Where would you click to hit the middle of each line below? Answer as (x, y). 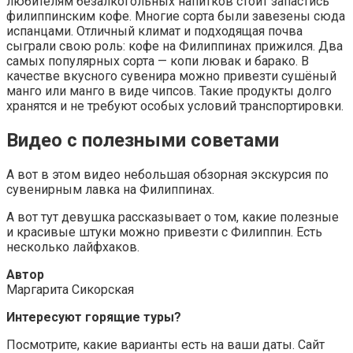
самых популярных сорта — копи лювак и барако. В (158, 61)
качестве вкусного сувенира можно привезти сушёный (171, 76)
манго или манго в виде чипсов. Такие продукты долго (169, 91)
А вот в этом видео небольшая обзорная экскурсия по (167, 174)
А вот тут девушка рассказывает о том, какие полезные (173, 217)
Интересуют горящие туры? (94, 317)
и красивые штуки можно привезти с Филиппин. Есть (164, 232)
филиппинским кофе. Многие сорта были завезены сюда (176, 16)
